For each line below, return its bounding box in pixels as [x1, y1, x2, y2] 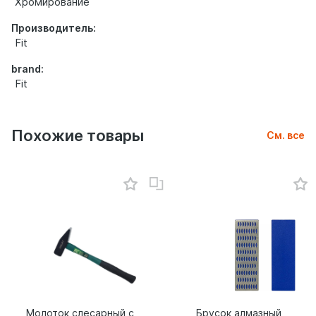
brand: [11, 63, 44, 75]
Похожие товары [11, 126, 144, 145]
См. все [267, 129, 305, 141]
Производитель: [11, 22, 96, 34]
